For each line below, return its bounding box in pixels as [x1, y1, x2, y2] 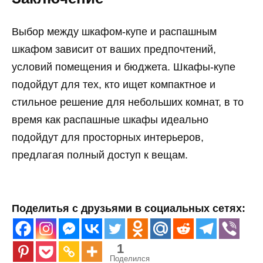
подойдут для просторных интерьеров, [12, 131, 204, 144]
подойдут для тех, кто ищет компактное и [12, 79, 215, 91]
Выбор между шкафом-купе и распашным [12, 26, 217, 38]
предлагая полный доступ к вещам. [12, 149, 188, 161]
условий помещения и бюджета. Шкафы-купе [12, 61, 235, 73]
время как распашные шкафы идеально [12, 114, 208, 126]
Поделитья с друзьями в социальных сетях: [12, 202, 245, 214]
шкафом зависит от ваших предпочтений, [12, 43, 216, 56]
